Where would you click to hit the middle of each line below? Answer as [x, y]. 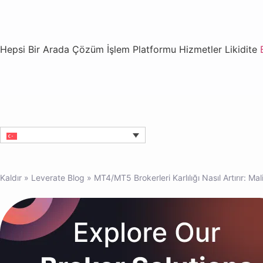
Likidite [242, 49]
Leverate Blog [58, 178]
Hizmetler [202, 49]
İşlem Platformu [143, 49]
